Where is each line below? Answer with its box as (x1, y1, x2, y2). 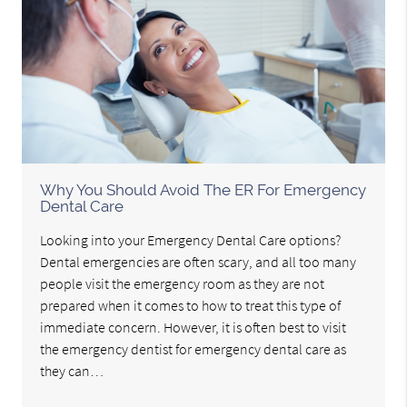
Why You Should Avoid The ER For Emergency (40, 181, 367, 200)
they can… (40, 362, 104, 381)
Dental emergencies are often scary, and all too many (40, 253, 357, 272)
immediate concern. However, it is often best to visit (40, 318, 347, 337)
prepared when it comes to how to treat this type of (40, 296, 342, 315)
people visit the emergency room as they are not (40, 274, 325, 293)
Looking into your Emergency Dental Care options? (40, 231, 342, 250)
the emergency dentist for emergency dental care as (40, 340, 347, 359)
